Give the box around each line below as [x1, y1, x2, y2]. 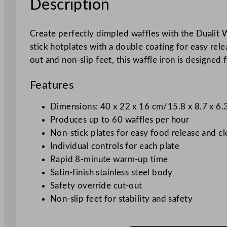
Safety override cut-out [50, 181, 142, 190]
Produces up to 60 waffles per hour [50, 115, 190, 124]
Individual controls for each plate [50, 141, 180, 150]
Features [29, 79, 74, 91]
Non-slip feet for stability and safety [50, 194, 193, 203]
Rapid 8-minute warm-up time [50, 155, 168, 164]
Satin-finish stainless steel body [50, 168, 173, 177]
